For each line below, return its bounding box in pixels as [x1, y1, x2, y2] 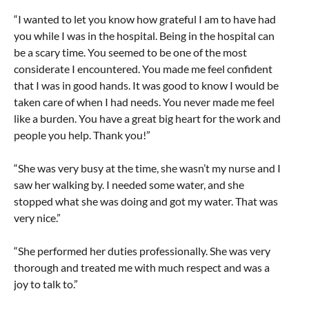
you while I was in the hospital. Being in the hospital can [14, 28, 275, 42]
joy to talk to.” [14, 277, 78, 290]
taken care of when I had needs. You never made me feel [14, 94, 275, 108]
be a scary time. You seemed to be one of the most [14, 45, 247, 59]
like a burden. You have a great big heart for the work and [14, 111, 281, 125]
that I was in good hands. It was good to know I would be [14, 78, 279, 92]
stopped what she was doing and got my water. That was [14, 194, 278, 208]
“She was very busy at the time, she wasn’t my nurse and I [14, 161, 281, 175]
